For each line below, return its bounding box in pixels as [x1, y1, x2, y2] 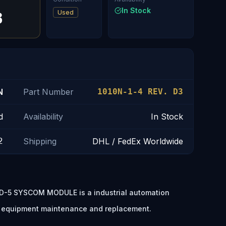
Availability [23, 111, 63, 122]
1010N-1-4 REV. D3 [97, 87, 183, 96]
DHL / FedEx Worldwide [92, 136, 183, 146]
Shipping [23, 136, 56, 146]
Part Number [23, 87, 74, 97]
